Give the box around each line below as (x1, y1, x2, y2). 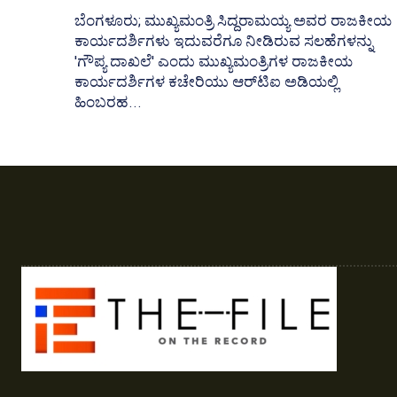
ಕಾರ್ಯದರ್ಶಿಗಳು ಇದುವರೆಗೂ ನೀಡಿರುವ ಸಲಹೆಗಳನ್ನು (74, 32, 373, 51)
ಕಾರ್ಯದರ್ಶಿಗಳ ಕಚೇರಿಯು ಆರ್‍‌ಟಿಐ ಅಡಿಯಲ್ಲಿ (74, 73, 339, 91)
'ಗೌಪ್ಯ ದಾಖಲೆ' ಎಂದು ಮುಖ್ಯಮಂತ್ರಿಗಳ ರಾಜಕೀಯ (74, 52, 353, 71)
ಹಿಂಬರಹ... (74, 93, 142, 112)
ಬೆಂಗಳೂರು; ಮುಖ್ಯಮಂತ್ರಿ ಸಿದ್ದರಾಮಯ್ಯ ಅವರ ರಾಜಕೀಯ (74, 12, 392, 30)
